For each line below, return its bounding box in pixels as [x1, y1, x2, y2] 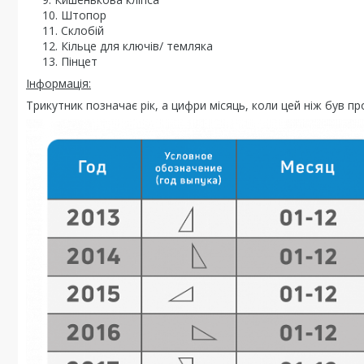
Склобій [61, 22, 104, 38]
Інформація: [26, 75, 91, 91]
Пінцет [61, 53, 97, 69]
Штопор [61, 6, 106, 23]
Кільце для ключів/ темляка [61, 37, 213, 54]
